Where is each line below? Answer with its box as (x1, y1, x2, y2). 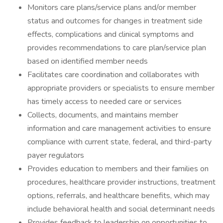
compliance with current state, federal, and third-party (27, 136, 212, 147)
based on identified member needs (27, 56, 148, 67)
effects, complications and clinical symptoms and (27, 29, 194, 40)
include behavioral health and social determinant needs (27, 204, 215, 215)
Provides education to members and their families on (27, 163, 209, 174)
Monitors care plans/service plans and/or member (27, 2, 196, 13)
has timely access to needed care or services (27, 96, 182, 107)
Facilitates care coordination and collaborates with (27, 69, 199, 80)
